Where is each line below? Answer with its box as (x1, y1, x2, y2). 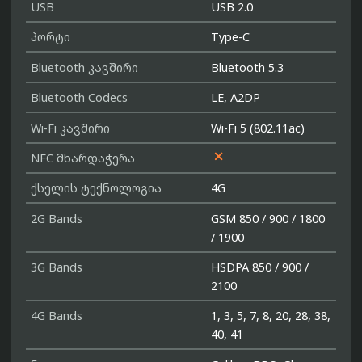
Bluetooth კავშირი (31, 59, 139, 75)
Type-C (211, 29, 250, 45)
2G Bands (31, 210, 83, 226)
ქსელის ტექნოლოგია (31, 180, 162, 196)
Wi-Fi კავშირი (31, 120, 111, 136)
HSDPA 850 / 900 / (211, 259, 309, 276)
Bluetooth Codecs (31, 90, 128, 106)
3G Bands (31, 259, 83, 276)
